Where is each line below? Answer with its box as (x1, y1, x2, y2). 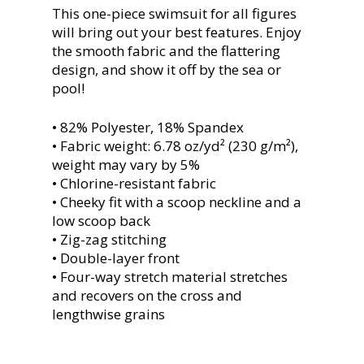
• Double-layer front (52, 249, 180, 267)
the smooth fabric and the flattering (52, 41, 280, 60)
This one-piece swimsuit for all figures (52, 3, 297, 23)
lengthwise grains (52, 305, 165, 323)
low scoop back (52, 211, 150, 230)
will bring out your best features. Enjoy (52, 22, 301, 41)
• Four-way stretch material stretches (52, 267, 288, 286)
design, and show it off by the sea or (52, 59, 281, 79)
